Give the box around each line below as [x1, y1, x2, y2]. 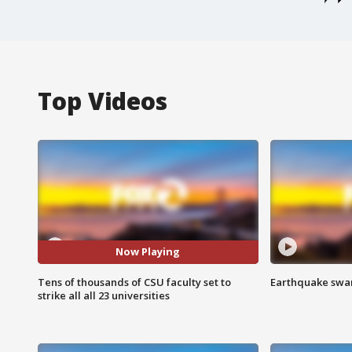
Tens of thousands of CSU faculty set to [38, 274, 231, 289]
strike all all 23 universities [38, 288, 170, 302]
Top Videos [38, 84, 167, 117]
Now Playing [115, 244, 181, 259]
